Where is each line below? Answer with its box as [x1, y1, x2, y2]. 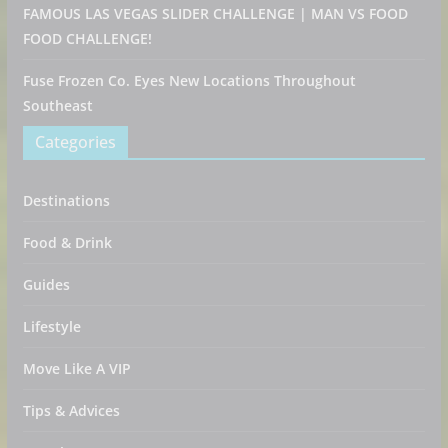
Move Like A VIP [22, 359, 131, 378]
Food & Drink [22, 233, 112, 252]
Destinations [22, 191, 110, 210]
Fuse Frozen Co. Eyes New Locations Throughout [22, 71, 356, 90]
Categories [34, 131, 116, 153]
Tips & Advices [22, 401, 120, 420]
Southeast [22, 96, 93, 115]
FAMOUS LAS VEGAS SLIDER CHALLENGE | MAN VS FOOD [22, 4, 408, 23]
